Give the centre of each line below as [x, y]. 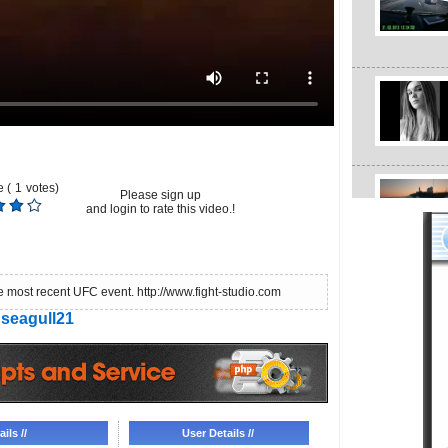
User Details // [218, 433]
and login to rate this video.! [160, 209]
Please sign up [160, 195]
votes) [42, 188]
